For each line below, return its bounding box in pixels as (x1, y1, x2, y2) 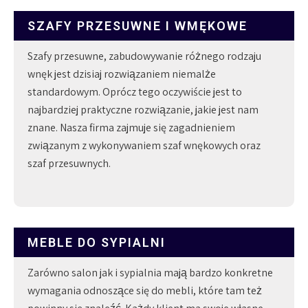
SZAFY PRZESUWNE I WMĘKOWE (27, 18, 247, 33)
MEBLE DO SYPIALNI (27, 234, 166, 250)
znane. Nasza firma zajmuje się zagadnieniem (27, 120, 235, 135)
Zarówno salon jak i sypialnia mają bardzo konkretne (27, 265, 273, 280)
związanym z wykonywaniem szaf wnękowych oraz (27, 137, 261, 153)
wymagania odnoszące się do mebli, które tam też (27, 283, 262, 298)
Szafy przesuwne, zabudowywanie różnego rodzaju (27, 48, 261, 63)
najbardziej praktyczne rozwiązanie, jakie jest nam (27, 102, 258, 117)
